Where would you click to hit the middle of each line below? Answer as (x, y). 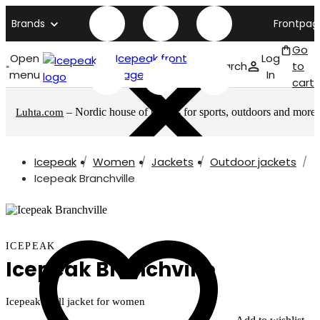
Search (229, 66)
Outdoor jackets (253, 162)
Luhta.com (40, 112)
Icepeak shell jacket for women (75, 301)
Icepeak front (151, 58)
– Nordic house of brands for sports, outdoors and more (190, 112)
